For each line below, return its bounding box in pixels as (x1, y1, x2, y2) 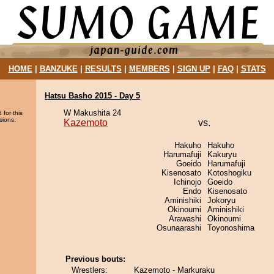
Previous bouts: (65, 254, 125, 264)
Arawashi (169, 214, 201, 223)
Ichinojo (174, 177, 201, 187)
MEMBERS (128, 64, 170, 73)
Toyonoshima (207, 223, 254, 232)
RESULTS (84, 64, 122, 73)
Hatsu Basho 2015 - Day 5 (45, 91, 140, 100)
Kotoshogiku (207, 168, 251, 177)
